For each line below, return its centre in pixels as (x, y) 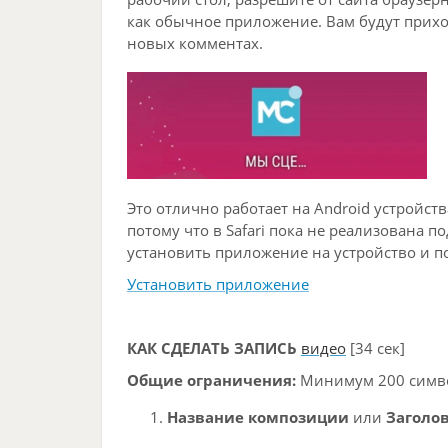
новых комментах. (195, 43)
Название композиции (258, 417)
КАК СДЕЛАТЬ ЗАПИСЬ (212, 348)
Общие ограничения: (213, 380)
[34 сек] (377, 348)
